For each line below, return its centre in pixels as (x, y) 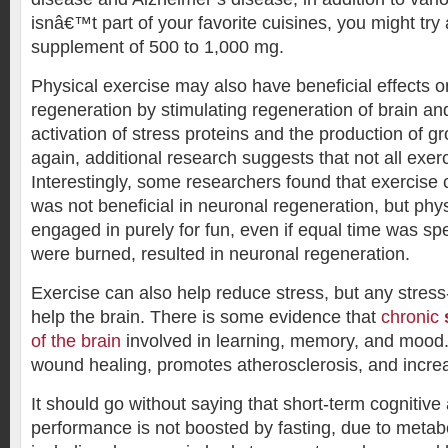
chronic (410, 317)
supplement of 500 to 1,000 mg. (157, 47)
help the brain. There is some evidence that (203, 317)
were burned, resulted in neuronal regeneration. (220, 254)
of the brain (78, 341)
